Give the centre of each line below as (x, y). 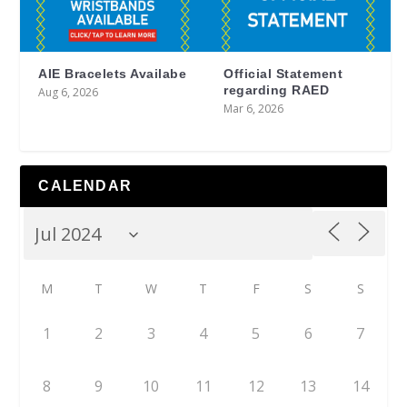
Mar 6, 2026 (253, 109)
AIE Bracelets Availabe (113, 74)
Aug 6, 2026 (69, 93)
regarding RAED (276, 90)
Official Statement (283, 74)
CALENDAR (85, 186)
